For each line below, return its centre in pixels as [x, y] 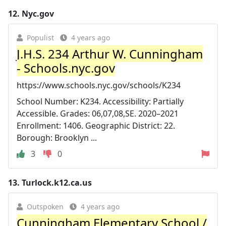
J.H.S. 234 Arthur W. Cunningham [110, 54]
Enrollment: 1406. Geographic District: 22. [96, 126]
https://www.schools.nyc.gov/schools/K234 [99, 85]
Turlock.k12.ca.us [57, 183]
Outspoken [45, 207]
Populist [40, 38]
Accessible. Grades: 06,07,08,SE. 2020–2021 [98, 114]
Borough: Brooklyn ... [57, 138]
